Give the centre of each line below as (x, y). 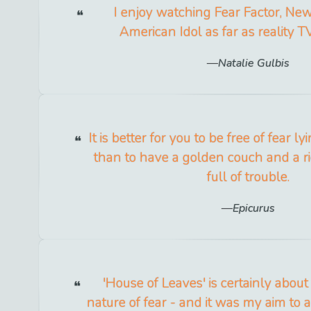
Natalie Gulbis (254, 64)
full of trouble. (249, 177)
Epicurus (254, 209)
